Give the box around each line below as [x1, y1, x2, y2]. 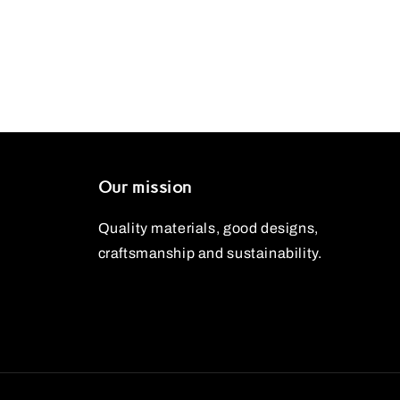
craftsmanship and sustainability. [97, 246, 322, 262]
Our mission [97, 178, 193, 198]
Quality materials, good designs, [97, 221, 319, 237]
